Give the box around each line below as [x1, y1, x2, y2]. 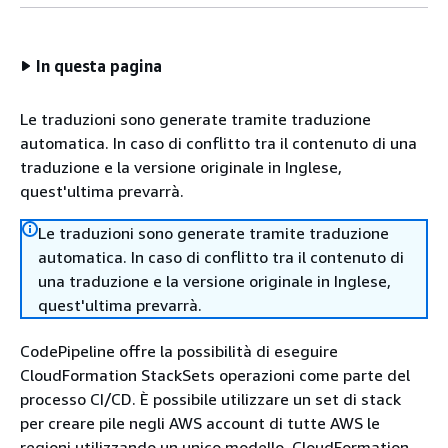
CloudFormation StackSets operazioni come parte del [20, 365, 410, 385]
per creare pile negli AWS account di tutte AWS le [20, 413, 380, 433]
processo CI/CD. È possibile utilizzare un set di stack [20, 389, 401, 409]
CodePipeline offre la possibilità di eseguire [20, 341, 338, 361]
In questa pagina [36, 56, 162, 76]
